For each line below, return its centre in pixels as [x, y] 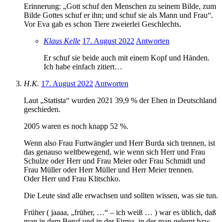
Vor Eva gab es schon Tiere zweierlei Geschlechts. [103, 24]
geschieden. [42, 109]
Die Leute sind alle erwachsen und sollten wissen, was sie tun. [121, 195]
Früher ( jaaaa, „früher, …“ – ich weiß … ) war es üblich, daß [120, 212]
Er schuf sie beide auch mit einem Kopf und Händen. [127, 57]
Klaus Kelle [62, 41]
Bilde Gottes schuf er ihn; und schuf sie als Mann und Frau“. [118, 15]
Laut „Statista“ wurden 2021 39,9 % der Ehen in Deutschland [120, 100]
